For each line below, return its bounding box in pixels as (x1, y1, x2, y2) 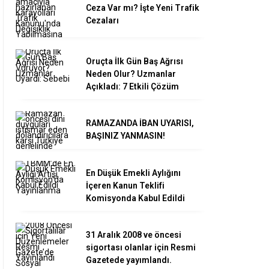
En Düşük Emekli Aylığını (86, 168, 181, 178)
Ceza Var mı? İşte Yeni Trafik (86, 2, 199, 13)
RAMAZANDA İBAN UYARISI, (86, 118, 194, 128)
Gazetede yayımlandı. (86, 255, 172, 265)
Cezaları (86, 15, 119, 25)
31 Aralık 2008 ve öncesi (86, 229, 181, 240)
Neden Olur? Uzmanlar (86, 68, 176, 79)
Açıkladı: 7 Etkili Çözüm (86, 81, 179, 91)
